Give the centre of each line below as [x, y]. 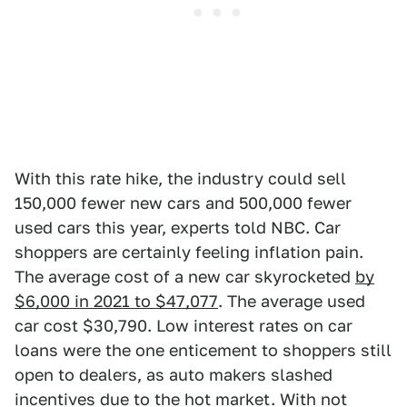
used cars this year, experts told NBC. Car [178, 228]
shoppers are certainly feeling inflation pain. [189, 253]
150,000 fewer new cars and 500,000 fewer [183, 203]
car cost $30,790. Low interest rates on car [184, 326]
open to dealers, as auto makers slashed [174, 375]
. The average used [292, 302]
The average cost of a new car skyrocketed [185, 277]
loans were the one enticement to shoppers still [203, 351]
